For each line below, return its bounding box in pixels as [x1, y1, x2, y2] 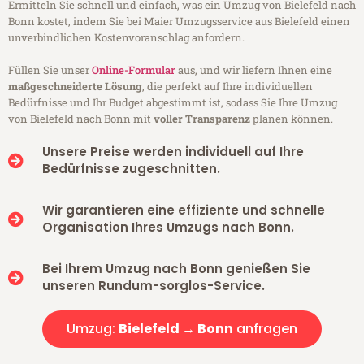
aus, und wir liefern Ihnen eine [175, 63, 332, 78]
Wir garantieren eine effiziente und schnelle [41, 201, 325, 219]
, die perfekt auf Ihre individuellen [142, 79, 313, 94]
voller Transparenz [154, 111, 250, 127]
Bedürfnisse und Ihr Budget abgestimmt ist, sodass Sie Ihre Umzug [8, 95, 337, 110]
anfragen [233, 319, 297, 339]
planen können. [250, 111, 333, 127]
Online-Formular [92, 63, 175, 78]
